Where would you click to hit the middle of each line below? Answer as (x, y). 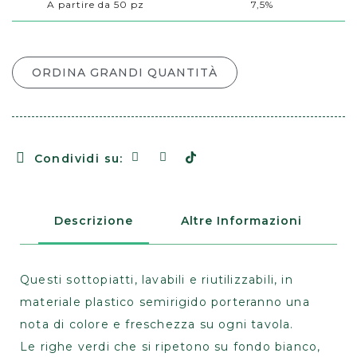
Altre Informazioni (241, 221)
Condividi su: (78, 158)
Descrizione (94, 221)
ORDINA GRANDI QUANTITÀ (125, 73)
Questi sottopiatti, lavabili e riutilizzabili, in (157, 280)
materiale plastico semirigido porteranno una (165, 302)
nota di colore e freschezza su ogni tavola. (157, 325)
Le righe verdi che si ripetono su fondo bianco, (171, 347)
